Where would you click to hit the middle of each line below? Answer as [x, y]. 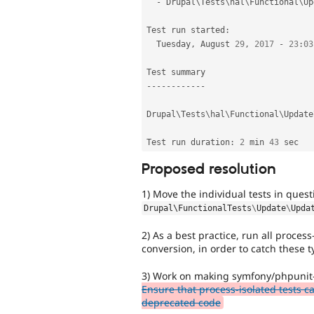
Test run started [186, 30]
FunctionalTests [215, 208]
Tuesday [173, 44]
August [215, 44]
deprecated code [181, 302]
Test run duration [188, 142]
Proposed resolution [209, 170]
